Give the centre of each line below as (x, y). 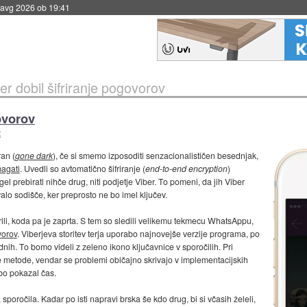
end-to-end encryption (186, 169)
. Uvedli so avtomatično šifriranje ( (82, 169)
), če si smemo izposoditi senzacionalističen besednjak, (155, 156)
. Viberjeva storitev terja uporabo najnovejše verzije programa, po (138, 234)
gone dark (34, 156)
